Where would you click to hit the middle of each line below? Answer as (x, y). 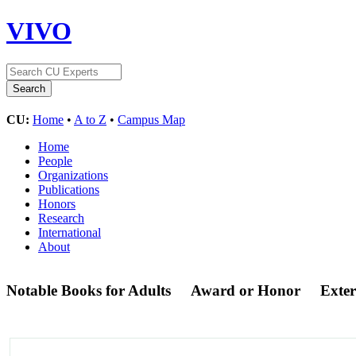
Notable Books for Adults (91, 290)
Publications (69, 189)
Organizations (73, 175)
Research (61, 218)
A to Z (90, 119)
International (70, 232)
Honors (57, 203)
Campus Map (151, 119)
